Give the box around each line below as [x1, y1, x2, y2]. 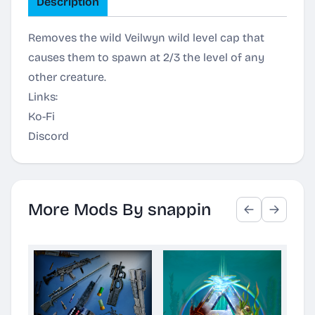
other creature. [28, 70, 106, 84]
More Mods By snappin [28, 200, 211, 219]
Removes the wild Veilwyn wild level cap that [28, 31, 264, 44]
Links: [28, 90, 58, 103]
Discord [28, 129, 69, 143]
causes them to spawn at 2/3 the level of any [28, 51, 264, 64]
